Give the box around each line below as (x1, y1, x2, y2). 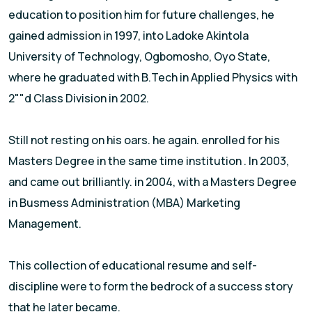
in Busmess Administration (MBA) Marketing (8, 195, 240, 211)
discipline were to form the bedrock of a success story (8, 279, 293, 295)
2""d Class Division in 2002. (8, 91, 149, 107)
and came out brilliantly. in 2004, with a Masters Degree (8, 174, 297, 190)
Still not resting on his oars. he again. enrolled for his (8, 132, 280, 148)
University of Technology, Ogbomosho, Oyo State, (8, 49, 270, 65)
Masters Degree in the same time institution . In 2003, (8, 153, 289, 169)
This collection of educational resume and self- (8, 258, 257, 274)
